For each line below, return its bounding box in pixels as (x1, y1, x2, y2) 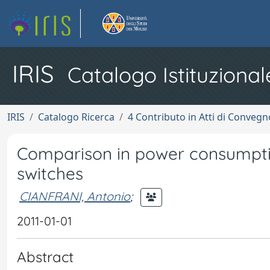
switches (17, 163, 83, 184)
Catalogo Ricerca (38, 110, 115, 124)
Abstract (17, 248, 74, 266)
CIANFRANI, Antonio (19, 188, 130, 204)
